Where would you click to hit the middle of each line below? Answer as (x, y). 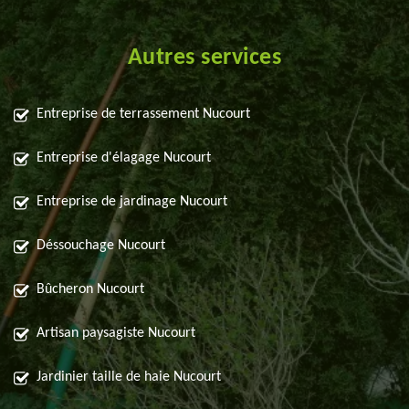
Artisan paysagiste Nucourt (116, 334)
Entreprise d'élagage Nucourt (124, 158)
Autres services (204, 58)
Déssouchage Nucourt (101, 246)
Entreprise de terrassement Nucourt (143, 115)
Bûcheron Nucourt (90, 290)
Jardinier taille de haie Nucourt (129, 378)
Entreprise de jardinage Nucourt (132, 202)
